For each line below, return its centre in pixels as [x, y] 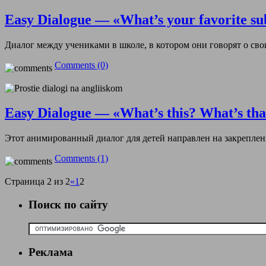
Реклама [51, 252]
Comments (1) [81, 159]
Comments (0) [81, 65]
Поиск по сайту [68, 205]
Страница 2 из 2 [37, 182]
